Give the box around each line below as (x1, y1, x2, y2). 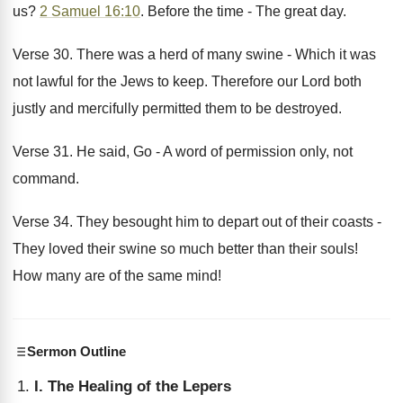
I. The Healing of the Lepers (34, 378, 231, 395)
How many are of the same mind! (13, 268, 221, 283)
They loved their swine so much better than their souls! (13, 241, 358, 256)
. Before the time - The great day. (140, 4, 346, 19)
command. (13, 171, 79, 186)
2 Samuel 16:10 (40, 4, 140, 19)
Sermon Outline (27, 344, 126, 359)
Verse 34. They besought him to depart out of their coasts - (13, 214, 381, 229)
